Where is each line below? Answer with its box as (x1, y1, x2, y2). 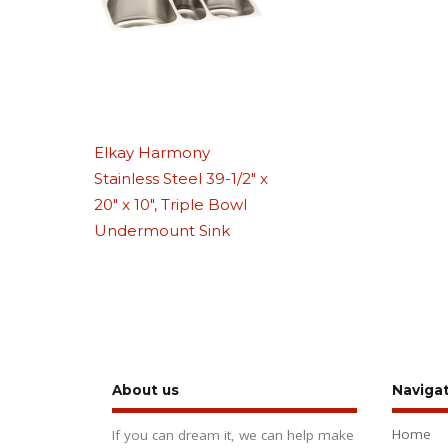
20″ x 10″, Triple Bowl (94, 194, 248, 214)
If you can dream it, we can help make (112, 426, 354, 445)
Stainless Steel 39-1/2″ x (94, 168, 269, 188)
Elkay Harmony (94, 142, 211, 162)
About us (112, 381, 179, 398)
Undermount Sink (94, 220, 231, 240)
